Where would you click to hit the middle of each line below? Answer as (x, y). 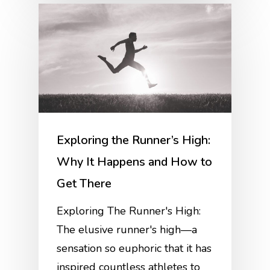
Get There (84, 183)
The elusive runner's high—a (127, 229)
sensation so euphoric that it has (134, 248)
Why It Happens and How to (135, 162)
